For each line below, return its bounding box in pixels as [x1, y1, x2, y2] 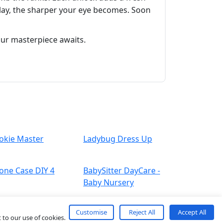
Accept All [177, 208, 206, 217]
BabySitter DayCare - [83, 165, 160, 176]
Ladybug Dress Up [83, 133, 152, 145]
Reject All [128, 208, 155, 217]
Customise [76, 208, 107, 217]
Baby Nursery [83, 177, 134, 188]
